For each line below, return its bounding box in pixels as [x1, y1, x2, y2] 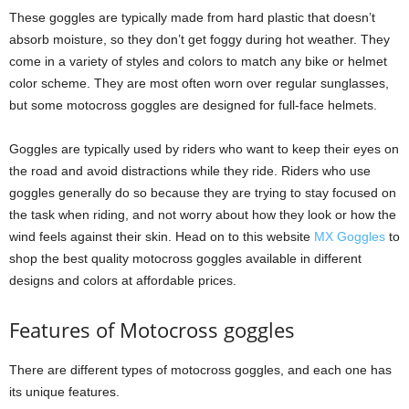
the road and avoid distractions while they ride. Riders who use [9, 163, 371, 179]
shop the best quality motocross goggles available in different [9, 251, 362, 267]
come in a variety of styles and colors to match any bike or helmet [9, 54, 387, 69]
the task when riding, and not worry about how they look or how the [9, 207, 396, 223]
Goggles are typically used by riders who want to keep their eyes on [9, 142, 399, 157]
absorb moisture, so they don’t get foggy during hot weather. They [9, 32, 390, 47]
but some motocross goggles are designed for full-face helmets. [9, 98, 377, 113]
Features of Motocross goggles [9, 316, 295, 344]
